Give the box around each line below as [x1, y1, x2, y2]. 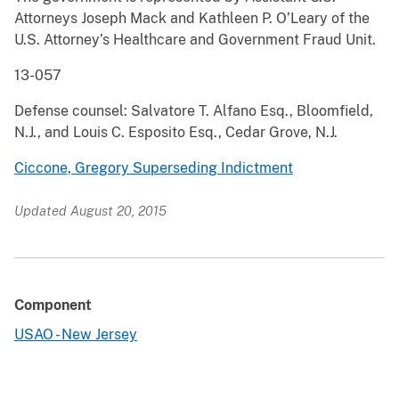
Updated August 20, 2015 [14, 203, 167, 219]
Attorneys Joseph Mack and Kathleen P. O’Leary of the [14, 10, 370, 28]
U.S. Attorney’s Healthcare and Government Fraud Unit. [14, 31, 376, 49]
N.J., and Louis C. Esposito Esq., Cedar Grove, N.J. [14, 124, 338, 142]
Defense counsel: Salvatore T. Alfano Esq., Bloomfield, [14, 102, 373, 120]
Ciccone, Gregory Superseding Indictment [14, 159, 293, 177]
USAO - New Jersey [14, 326, 137, 344]
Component [14, 297, 92, 314]
